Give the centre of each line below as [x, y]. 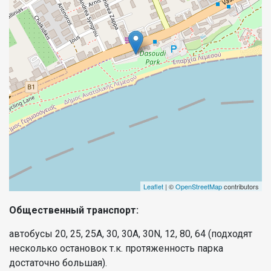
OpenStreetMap [199, 186]
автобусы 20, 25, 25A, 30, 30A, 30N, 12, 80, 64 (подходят [131, 233]
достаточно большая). [59, 263]
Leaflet [153, 186]
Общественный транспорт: [75, 210]
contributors [240, 186]
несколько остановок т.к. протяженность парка [116, 248]
